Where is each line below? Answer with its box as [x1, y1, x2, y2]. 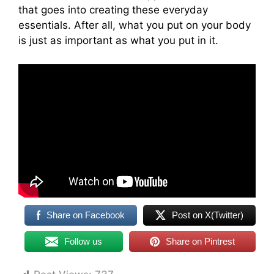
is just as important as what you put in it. [18, 34, 218, 46]
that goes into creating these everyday [18, 4, 208, 16]
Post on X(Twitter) [172, 209, 244, 220]
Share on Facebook [46, 209, 125, 220]
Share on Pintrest [166, 235, 235, 246]
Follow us [64, 235, 102, 246]
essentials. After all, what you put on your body [18, 19, 251, 31]
